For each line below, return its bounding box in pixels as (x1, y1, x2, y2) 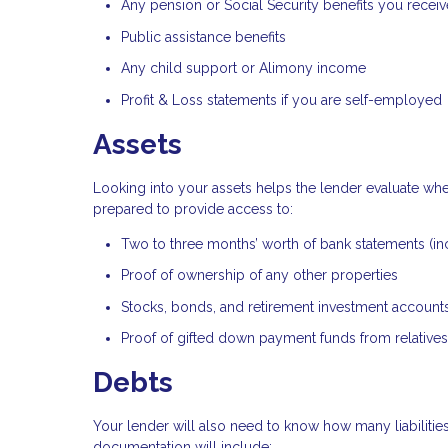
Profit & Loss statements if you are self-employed (121, 91, 442, 108)
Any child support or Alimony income (121, 60, 366, 77)
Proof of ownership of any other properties (121, 267, 398, 284)
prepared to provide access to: (93, 200, 293, 217)
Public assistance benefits (121, 28, 286, 45)
